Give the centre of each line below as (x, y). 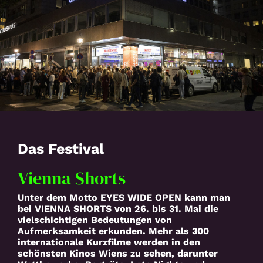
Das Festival (61, 149)
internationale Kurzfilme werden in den (109, 242)
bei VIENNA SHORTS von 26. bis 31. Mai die (118, 209)
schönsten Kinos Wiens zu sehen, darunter (118, 254)
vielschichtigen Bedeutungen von (95, 220)
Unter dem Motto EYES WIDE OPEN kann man (124, 198)
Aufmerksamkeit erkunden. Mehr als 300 (113, 231)
